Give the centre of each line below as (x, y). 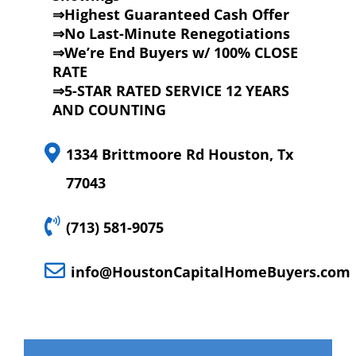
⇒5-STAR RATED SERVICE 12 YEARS (170, 90)
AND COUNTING (109, 109)
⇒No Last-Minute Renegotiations (171, 33)
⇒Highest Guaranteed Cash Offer (170, 14)
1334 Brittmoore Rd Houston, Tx (179, 154)
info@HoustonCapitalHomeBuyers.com (210, 271)
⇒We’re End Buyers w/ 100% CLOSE (175, 52)
